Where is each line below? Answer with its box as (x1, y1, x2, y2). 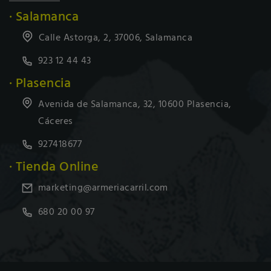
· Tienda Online (9, 156, 99, 178)
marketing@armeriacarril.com (38, 180, 168, 196)
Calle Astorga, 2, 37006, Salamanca (39, 30, 193, 46)
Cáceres (38, 113, 73, 129)
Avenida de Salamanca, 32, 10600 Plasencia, (38, 96, 232, 113)
